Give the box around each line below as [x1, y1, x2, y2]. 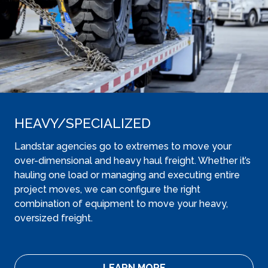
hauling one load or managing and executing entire [14, 169, 240, 181]
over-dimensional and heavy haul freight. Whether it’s [14, 155, 251, 166]
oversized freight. [14, 212, 98, 224]
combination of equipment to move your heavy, [14, 198, 228, 209]
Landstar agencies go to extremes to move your [14, 141, 232, 152]
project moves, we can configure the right [14, 184, 200, 195]
